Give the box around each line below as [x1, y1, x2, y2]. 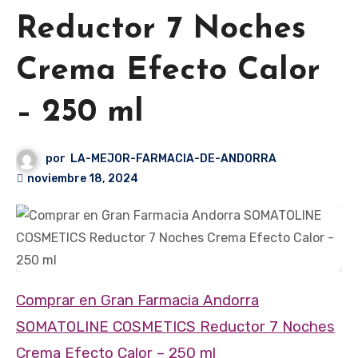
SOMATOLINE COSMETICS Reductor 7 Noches [16, 318, 335, 336]
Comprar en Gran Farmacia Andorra [16, 292, 26, 310]
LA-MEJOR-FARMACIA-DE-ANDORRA [70, 152, 277, 166]
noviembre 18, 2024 [27, 172, 138, 186]
